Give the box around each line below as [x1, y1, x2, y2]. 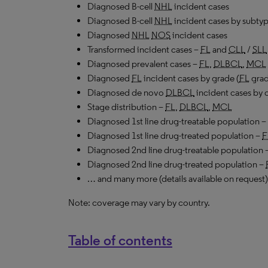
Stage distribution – [87, 101, 165, 112]
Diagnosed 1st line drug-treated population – [87, 130, 262, 141]
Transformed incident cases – [87, 44, 200, 55]
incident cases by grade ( [142, 72, 239, 84]
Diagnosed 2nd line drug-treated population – [87, 159, 266, 170]
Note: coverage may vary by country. [68, 197, 210, 208]
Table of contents [68, 232, 172, 249]
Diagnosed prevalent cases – [87, 58, 199, 69]
